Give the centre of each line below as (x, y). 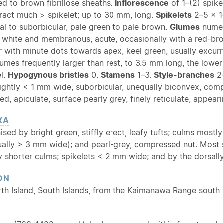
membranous (66, 39)
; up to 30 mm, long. (116, 15)
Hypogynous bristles (48, 74)
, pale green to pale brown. (118, 27)
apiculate (31, 98)
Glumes (185, 27)
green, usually (170, 51)
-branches (194, 74)
